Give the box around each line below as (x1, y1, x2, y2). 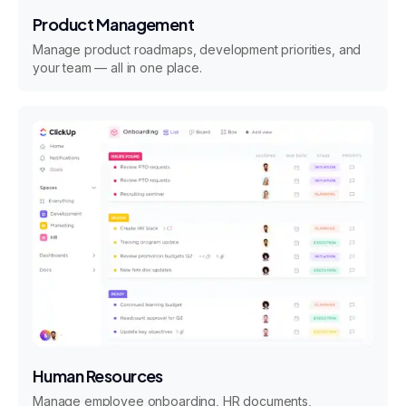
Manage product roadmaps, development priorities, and (33, 42, 362, 58)
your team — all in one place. (33, 60, 202, 76)
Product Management (33, 14, 195, 35)
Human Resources (33, 364, 163, 386)
